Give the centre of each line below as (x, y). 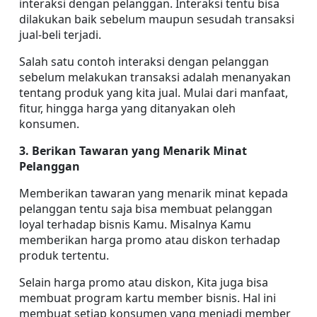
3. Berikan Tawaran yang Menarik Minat (133, 150)
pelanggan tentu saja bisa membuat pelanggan (146, 208)
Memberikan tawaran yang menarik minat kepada (154, 193)
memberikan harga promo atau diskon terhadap (150, 240)
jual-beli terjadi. (60, 34)
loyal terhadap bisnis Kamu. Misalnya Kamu (135, 224)
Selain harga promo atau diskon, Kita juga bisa (144, 282)
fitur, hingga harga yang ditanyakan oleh (127, 108)
